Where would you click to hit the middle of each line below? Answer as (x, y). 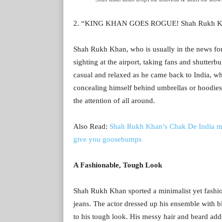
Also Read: (91, 126)
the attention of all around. (114, 100)
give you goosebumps (108, 139)
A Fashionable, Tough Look (118, 165)
